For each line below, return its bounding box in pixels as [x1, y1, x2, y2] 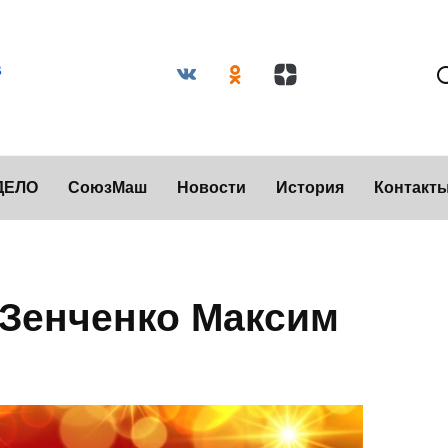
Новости [177, 179, 246, 196]
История [276, 179, 344, 196]
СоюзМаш [68, 179, 147, 196]
